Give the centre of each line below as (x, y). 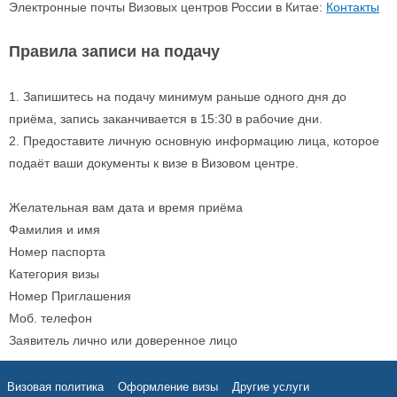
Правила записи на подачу (114, 51)
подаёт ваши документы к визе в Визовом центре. (157, 163)
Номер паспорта (57, 252)
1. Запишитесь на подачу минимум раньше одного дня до (178, 97)
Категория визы (54, 274)
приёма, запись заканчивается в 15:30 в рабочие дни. (166, 119)
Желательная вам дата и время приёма (126, 207)
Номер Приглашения (70, 296)
